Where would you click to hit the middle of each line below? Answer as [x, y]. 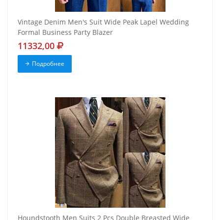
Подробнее [48, 64]
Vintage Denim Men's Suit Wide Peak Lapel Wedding [103, 22]
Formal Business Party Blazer [65, 32]
